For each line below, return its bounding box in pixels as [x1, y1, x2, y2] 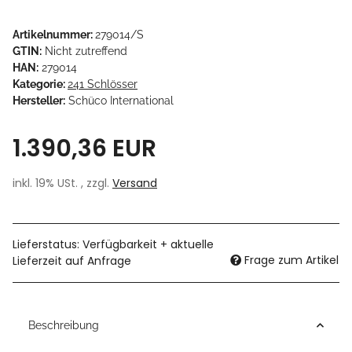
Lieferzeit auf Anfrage [13, 252, 131, 269]
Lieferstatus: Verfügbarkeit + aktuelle [13, 236, 214, 252]
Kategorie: [13, 77, 68, 90]
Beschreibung [28, 318, 99, 332]
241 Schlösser [68, 77, 137, 90]
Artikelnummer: [13, 27, 95, 41]
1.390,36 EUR [13, 131, 156, 165]
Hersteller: [13, 93, 65, 107]
